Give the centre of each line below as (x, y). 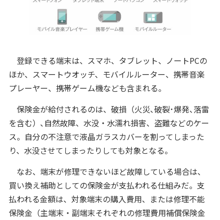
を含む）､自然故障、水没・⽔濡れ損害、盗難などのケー (109, 123)
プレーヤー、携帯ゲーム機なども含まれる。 (87, 88)
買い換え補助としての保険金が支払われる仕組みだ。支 (107, 185)
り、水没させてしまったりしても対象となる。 (90, 151)
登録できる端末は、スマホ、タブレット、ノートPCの (108, 61)
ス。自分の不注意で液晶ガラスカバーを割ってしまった (106, 137)
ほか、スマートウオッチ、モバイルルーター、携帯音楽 (107, 74)
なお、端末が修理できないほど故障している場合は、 (107, 172)
